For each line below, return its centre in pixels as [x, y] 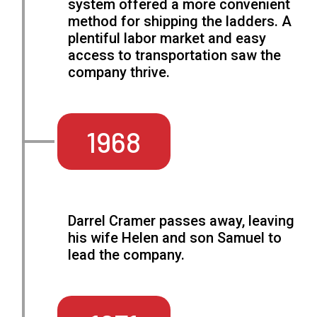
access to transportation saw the [175, 56]
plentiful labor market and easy [167, 39]
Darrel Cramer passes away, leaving [181, 221]
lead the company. [127, 255]
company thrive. [119, 73]
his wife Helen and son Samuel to [175, 238]
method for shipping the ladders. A [180, 22]
